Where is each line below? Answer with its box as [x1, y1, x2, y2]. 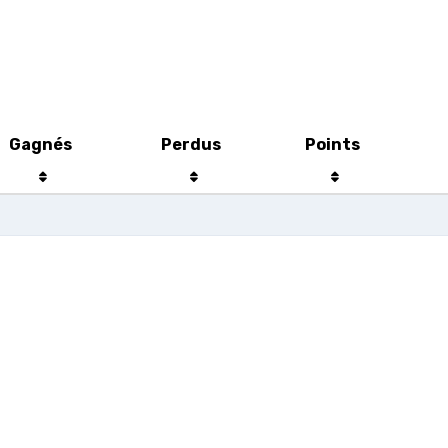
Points [304, 135, 360, 154]
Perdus [160, 135, 221, 154]
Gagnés [8, 135, 72, 154]
